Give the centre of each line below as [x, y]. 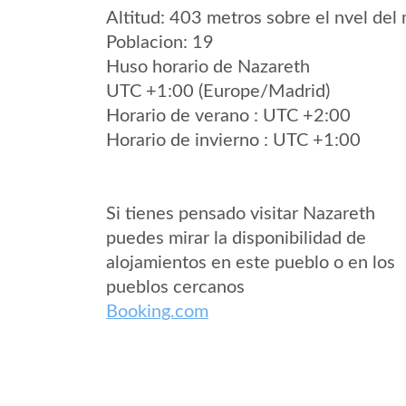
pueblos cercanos [175, 287]
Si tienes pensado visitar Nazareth [241, 214]
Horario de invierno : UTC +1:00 [233, 140]
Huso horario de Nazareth [208, 67]
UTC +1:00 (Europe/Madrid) [218, 92]
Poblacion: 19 [160, 43]
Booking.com [157, 312]
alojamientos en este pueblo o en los [251, 263]
